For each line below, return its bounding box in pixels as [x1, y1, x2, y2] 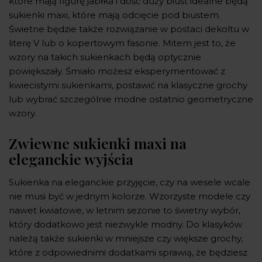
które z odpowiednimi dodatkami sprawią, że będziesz [9, 246, 247, 258]
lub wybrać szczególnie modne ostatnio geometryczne [9, 93, 253, 105]
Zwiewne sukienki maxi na [9, 133, 187, 153]
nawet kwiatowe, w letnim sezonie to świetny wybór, [9, 204, 240, 216]
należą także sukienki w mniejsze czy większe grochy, [9, 232, 243, 244]
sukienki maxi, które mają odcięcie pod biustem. [9, 9, 220, 20]
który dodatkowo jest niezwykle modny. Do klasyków [9, 218, 242, 230]
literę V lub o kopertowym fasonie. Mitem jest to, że [9, 37, 236, 49]
